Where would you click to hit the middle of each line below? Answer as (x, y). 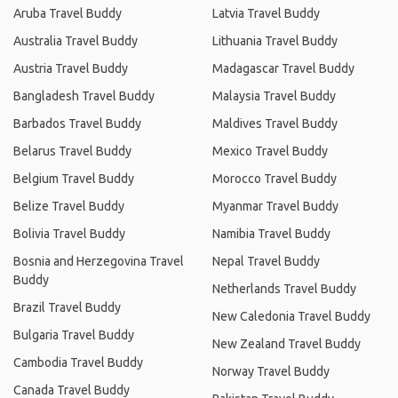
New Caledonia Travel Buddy (291, 316)
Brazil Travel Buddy (67, 307)
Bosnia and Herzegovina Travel (99, 261)
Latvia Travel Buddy (266, 13)
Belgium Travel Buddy (74, 179)
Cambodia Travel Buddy (78, 362)
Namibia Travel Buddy (271, 234)
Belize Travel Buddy (69, 206)
